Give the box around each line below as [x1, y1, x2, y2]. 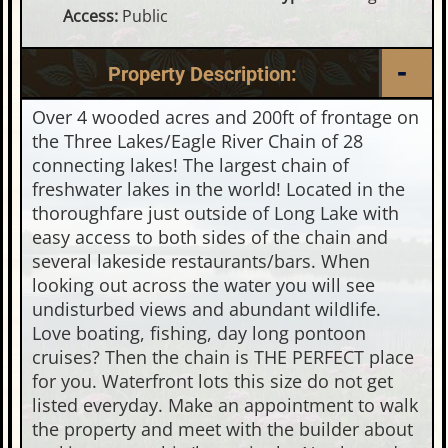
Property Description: [107, 62, 297, 87]
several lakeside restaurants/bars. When [32, 249, 371, 274]
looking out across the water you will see [32, 273, 376, 298]
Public [117, 5, 168, 28]
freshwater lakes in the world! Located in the [32, 177, 406, 202]
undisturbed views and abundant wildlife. [32, 297, 382, 322]
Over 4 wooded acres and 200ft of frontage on [32, 105, 420, 130]
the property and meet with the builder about [32, 417, 414, 442]
